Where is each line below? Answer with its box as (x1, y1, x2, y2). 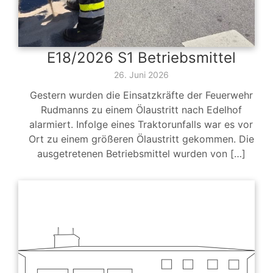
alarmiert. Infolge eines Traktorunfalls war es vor (29, 118, 253, 131)
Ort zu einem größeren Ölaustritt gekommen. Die (28, 133, 254, 146)
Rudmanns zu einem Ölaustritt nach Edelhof (40, 104, 242, 116)
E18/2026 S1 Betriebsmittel (46, 49, 236, 67)
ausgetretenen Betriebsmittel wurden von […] (37, 147, 246, 160)
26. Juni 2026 (113, 69, 169, 80)
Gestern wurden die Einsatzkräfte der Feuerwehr (29, 89, 253, 102)
